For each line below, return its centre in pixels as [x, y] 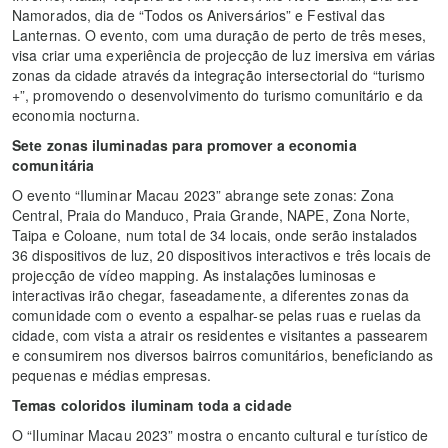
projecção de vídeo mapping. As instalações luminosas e [194, 274]
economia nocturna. [76, 114]
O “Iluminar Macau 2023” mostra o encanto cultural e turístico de [220, 434]
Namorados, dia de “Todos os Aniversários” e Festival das [198, 14]
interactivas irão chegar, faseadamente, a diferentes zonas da [211, 294]
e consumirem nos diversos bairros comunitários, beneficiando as [223, 354]
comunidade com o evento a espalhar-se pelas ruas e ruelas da [217, 314]
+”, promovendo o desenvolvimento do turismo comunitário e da [218, 94]
